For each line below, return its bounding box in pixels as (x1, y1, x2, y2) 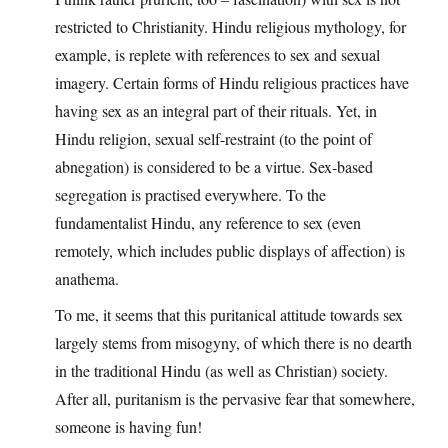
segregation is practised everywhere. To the (55, 183, 326, 205)
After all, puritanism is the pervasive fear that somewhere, (55, 387, 415, 409)
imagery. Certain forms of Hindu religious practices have (55, 71, 409, 93)
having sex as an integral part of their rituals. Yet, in (55, 99, 377, 121)
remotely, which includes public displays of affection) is (55, 239, 405, 261)
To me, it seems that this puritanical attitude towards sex (55, 303, 403, 325)
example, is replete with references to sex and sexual (55, 43, 380, 65)
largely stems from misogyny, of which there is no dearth (55, 331, 412, 353)
